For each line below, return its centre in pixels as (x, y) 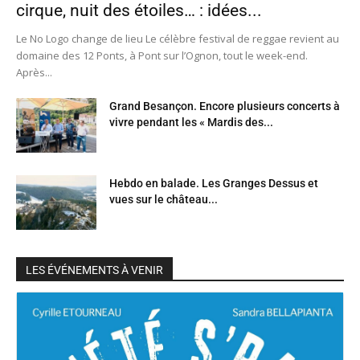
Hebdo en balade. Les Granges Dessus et (214, 183)
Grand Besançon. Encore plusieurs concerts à (225, 106)
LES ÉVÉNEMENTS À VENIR (94, 270)
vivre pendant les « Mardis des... (191, 122)
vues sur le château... (164, 199)
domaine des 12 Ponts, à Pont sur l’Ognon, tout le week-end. (162, 55)
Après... (34, 72)
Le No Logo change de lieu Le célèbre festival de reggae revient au (178, 38)
